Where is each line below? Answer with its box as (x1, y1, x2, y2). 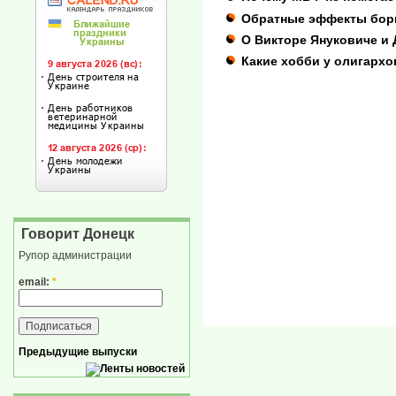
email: (19, 275, 52, 288)
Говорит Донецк (21, 226, 134, 242)
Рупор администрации (19, 249, 132, 263)
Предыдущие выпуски (19, 345, 137, 358)
